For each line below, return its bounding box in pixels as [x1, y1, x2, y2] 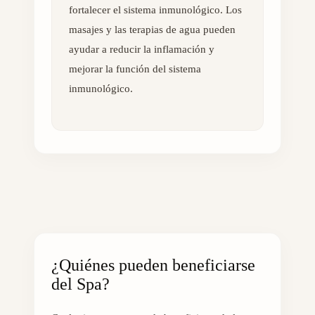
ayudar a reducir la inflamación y [69, 43, 214, 55]
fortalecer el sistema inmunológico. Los [69, 4, 242, 15]
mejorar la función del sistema [69, 63, 201, 75]
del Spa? [51, 275, 110, 294]
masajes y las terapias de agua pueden [69, 23, 236, 35]
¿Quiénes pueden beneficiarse [51, 256, 255, 275]
